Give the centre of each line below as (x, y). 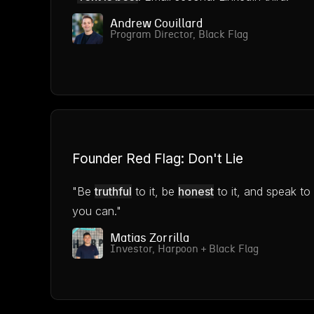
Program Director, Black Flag (179, 35)
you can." (97, 211)
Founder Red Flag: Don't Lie (158, 159)
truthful (113, 191)
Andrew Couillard (156, 23)
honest (196, 191)
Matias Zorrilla (150, 238)
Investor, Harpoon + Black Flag (184, 249)
